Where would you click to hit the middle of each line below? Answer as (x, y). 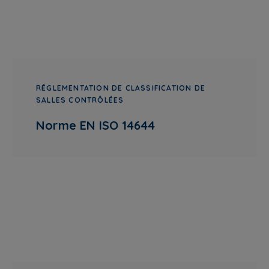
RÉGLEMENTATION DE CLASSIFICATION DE (121, 88)
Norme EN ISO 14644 (95, 125)
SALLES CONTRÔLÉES (80, 100)
